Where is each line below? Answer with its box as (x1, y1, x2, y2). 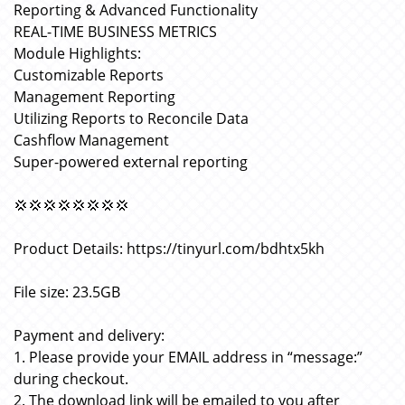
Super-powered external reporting (14, 152, 248, 172)
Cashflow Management (14, 130, 169, 150)
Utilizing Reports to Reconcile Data (14, 108, 249, 128)
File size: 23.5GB (14, 282, 120, 302)
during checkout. (14, 369, 128, 389)
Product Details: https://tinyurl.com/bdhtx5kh (14, 239, 325, 259)
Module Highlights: (14, 43, 141, 63)
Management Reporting (14, 87, 175, 107)
